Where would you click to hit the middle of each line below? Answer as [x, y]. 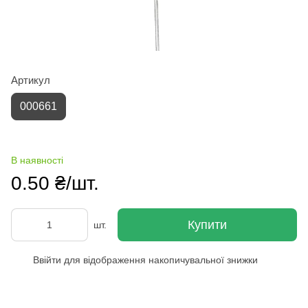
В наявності [37, 160]
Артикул [31, 80]
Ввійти [47, 260]
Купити [207, 224]
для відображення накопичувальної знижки [159, 260]
